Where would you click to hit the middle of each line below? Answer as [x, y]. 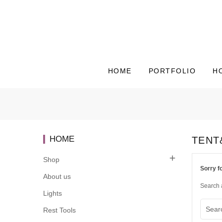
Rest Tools [59, 210]
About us [57, 177]
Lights [53, 194]
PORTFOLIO [172, 71]
